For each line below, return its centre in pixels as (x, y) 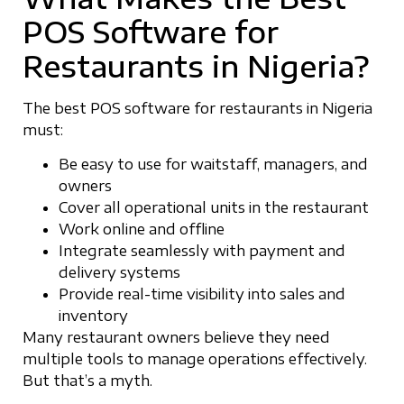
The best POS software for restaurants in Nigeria (197, 108)
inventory (93, 316)
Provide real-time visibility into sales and (202, 294)
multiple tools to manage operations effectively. (195, 359)
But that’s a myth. (87, 381)
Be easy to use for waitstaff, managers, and (213, 165)
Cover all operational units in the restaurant (214, 208)
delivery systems (119, 273)
